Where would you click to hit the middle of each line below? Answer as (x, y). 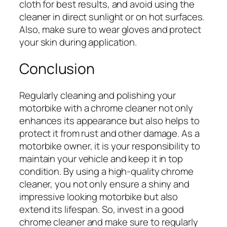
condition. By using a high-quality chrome (106, 171)
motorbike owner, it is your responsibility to (110, 146)
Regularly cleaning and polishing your (98, 95)
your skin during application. (78, 42)
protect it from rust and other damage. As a (109, 133)
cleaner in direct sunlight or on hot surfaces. (112, 17)
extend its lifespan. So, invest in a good (102, 209)
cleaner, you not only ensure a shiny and (104, 184)
